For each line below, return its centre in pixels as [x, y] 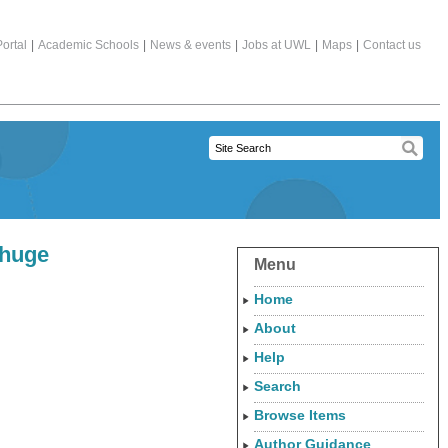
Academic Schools [88, 45]
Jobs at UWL [276, 45]
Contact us [392, 45]
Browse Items [300, 415]
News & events [190, 45]
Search [277, 386]
